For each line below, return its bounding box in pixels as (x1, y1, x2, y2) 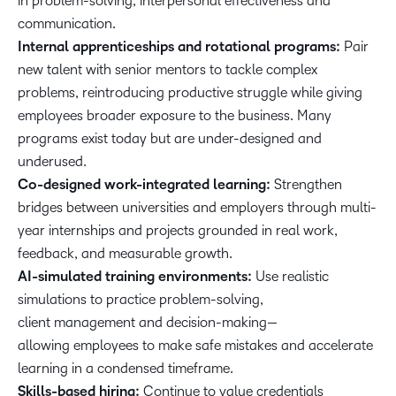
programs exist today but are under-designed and (18, 131, 322, 146)
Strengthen (270, 177, 342, 192)
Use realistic (252, 269, 329, 284)
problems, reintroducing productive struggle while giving (18, 85, 362, 100)
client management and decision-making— (18, 315, 278, 330)
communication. (18, 16, 119, 31)
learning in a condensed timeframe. (18, 361, 237, 376)
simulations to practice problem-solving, (18, 292, 263, 307)
